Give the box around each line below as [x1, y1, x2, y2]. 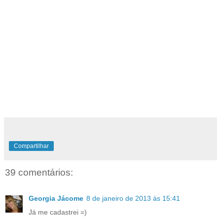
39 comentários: [5, 167, 73, 178]
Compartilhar [14, 143, 49, 150]
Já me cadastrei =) [29, 208, 87, 216]
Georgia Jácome [29, 194, 83, 202]
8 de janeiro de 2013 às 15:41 [86, 194, 180, 202]
